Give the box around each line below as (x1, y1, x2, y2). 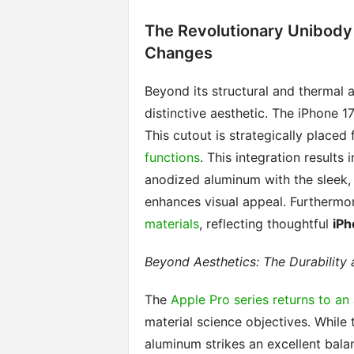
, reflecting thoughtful (198, 216, 333, 232)
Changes (144, 43, 213, 62)
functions (144, 149, 200, 165)
